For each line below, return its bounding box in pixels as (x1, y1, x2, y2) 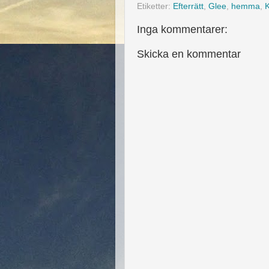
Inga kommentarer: (137, 23, 228, 35)
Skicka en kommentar (137, 48, 241, 60)
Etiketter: (137, 1, 173, 11)
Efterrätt (173, 1, 204, 11)
